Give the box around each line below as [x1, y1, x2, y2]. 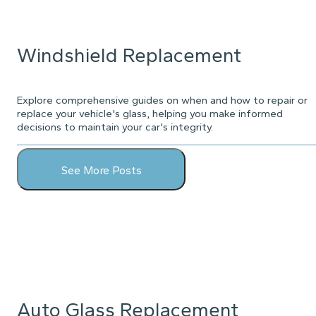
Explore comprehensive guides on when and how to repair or [17, 94, 308, 107]
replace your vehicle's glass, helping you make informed [17, 107, 283, 121]
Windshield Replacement [17, 43, 241, 68]
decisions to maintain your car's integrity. [17, 121, 213, 134]
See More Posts [61, 164, 142, 178]
